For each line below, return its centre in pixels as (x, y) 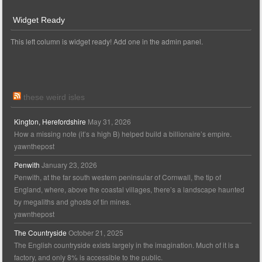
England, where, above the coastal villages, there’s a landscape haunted (130, 189)
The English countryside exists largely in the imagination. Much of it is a (127, 245)
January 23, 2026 (70, 165)
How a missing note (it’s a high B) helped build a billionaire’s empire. (123, 134)
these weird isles (54, 97)
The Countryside (41, 233)
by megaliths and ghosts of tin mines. (73, 202)
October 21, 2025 (96, 233)
